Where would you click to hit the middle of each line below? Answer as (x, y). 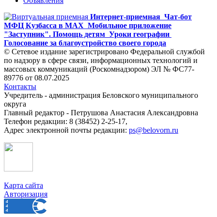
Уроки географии (139, 34)
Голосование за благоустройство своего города (85, 43)
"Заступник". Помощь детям (54, 34)
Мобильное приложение (130, 25)
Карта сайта (23, 185)
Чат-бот (178, 16)
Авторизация (26, 194)
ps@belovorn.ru (154, 130)
